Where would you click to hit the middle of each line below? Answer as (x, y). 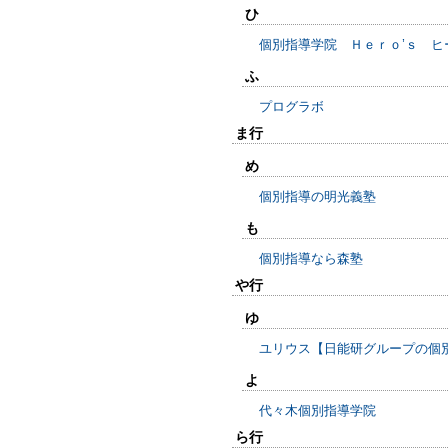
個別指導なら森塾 (311, 258)
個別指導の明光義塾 (317, 196)
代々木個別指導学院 (317, 410)
